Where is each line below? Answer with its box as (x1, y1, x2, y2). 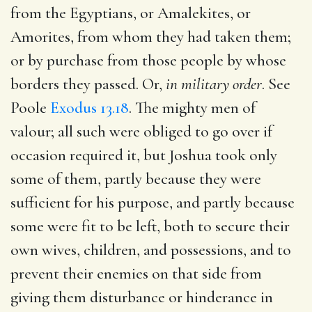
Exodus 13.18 (50, 97, 129, 118)
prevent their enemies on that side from (10, 263, 262, 283)
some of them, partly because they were (10, 169, 261, 189)
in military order (166, 74, 262, 94)
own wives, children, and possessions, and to (10, 240, 291, 260)
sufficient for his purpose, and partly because (10, 192, 295, 212)
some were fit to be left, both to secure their (10, 216, 290, 236)
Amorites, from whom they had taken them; (10, 26, 291, 47)
